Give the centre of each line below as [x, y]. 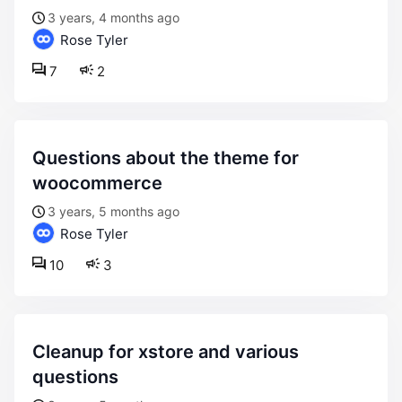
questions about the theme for [39, 158]
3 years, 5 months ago [114, 211]
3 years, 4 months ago [114, 17]
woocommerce [97, 183]
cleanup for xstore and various [39, 352]
